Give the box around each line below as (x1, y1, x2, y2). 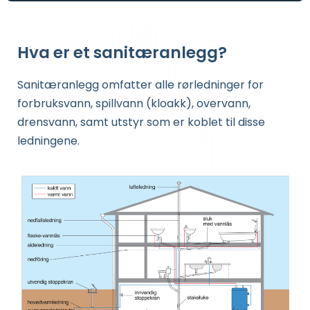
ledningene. (17, 133, 80, 149)
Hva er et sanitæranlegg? (17, 42, 227, 64)
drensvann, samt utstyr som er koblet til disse (17, 114, 265, 131)
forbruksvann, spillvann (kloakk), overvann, (17, 95, 250, 112)
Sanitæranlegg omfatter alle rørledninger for (17, 77, 264, 93)
